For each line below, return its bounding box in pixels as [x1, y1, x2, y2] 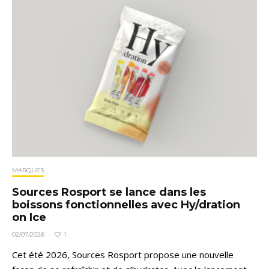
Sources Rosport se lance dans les [12, 186, 206, 199]
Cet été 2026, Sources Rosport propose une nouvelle [12, 249, 234, 261]
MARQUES [12, 166, 44, 175]
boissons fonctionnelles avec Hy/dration [12, 198, 240, 212]
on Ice [12, 211, 46, 225]
